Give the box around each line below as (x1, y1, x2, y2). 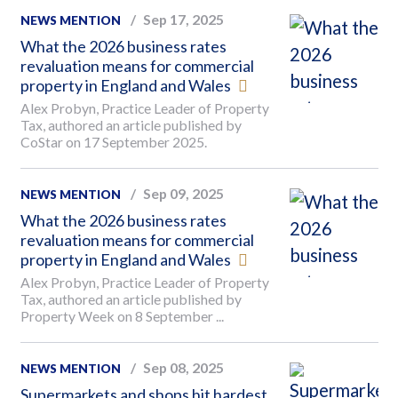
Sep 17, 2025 (142, 10, 224, 28)
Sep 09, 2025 (142, 184, 224, 202)
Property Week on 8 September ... (20, 306, 224, 324)
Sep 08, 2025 (142, 358, 224, 376)
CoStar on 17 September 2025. (20, 132, 207, 150)
